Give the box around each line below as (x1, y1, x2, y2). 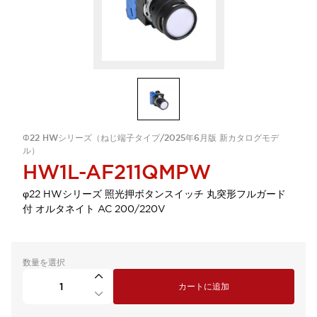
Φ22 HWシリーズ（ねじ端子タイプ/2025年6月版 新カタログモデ (23, 132, 279, 144)
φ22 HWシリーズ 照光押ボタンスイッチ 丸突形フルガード (23, 188, 286, 200)
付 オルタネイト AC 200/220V (23, 202, 166, 215)
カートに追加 (178, 281, 229, 292)
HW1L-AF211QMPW (23, 159, 211, 185)
